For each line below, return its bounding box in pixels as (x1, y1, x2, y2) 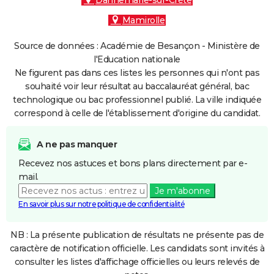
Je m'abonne (154, 185, 210, 196)
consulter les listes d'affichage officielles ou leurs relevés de (14, 256, 260, 267)
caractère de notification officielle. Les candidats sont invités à (9, 243, 265, 254)
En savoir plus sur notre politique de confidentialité (18, 199, 185, 209)
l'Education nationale (94, 54, 180, 65)
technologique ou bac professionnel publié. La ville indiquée (13, 94, 261, 105)
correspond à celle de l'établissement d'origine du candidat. (14, 108, 260, 119)
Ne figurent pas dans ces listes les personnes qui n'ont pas (14, 67, 260, 78)
